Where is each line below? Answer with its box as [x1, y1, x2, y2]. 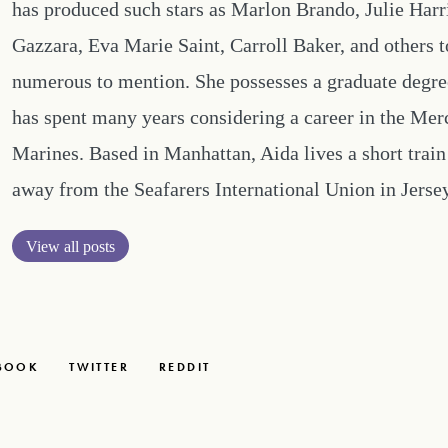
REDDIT [159, 358, 211, 375]
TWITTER [69, 358, 130, 375]
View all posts [26, 237, 115, 255]
